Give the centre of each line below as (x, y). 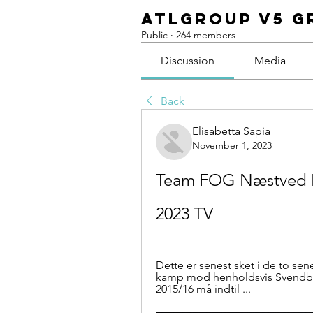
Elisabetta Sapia (231, 131)
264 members (206, 35)
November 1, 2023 (232, 145)
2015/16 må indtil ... (203, 289)
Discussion (188, 60)
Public (154, 35)
